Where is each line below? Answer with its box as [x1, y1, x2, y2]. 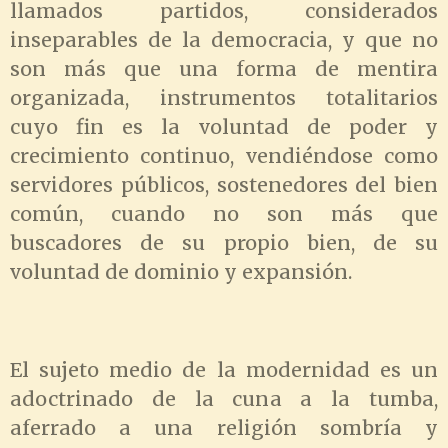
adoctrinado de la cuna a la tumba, [10, 386, 438, 411]
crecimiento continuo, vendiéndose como [10, 144, 438, 169]
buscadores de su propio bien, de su [10, 231, 438, 256]
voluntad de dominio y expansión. [10, 260, 352, 285]
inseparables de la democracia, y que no [10, 28, 438, 53]
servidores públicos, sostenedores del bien [10, 173, 438, 198]
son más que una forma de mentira [10, 57, 438, 82]
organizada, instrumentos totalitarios [10, 86, 438, 111]
